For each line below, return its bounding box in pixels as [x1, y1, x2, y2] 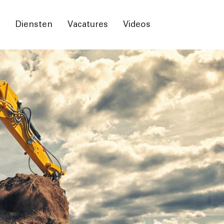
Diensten [15, 20, 52, 29]
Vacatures [67, 20, 108, 29]
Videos [123, 20, 150, 29]
